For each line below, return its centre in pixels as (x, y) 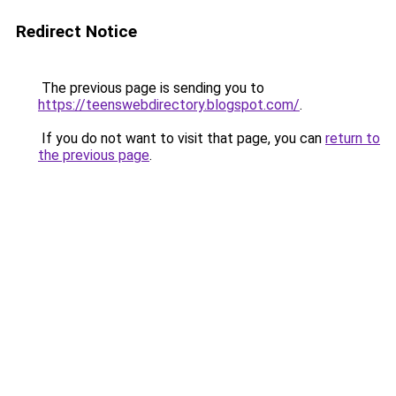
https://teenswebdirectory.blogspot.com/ (169, 105)
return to (353, 138)
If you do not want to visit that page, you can (182, 138)
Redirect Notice (76, 31)
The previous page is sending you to (151, 88)
